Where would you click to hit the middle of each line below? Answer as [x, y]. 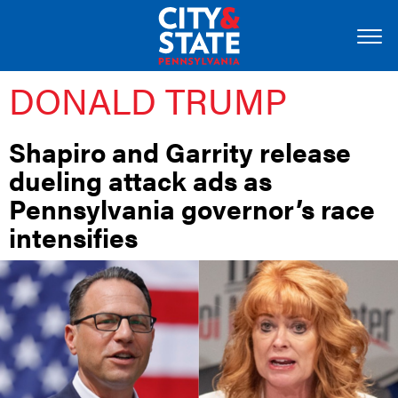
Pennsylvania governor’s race [192, 208]
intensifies [73, 237]
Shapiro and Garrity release [180, 151]
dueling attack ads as [140, 180]
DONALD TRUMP [148, 100]
